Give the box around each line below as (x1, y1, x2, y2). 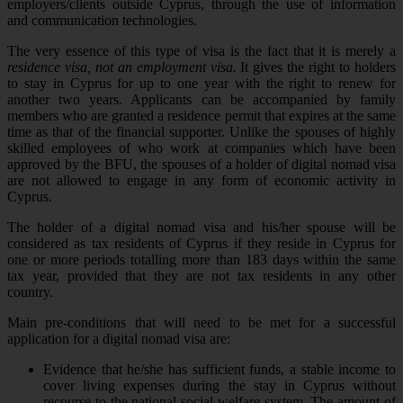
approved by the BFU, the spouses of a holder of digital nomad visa (7, 156, 396, 172)
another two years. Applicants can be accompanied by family (7, 91, 396, 107)
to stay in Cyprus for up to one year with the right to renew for (7, 75, 396, 91)
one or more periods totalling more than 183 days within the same (7, 251, 396, 267)
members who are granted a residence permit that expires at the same (7, 107, 396, 123)
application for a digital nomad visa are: (7, 330, 230, 346)
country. (7, 283, 53, 300)
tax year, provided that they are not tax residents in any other (7, 267, 396, 283)
